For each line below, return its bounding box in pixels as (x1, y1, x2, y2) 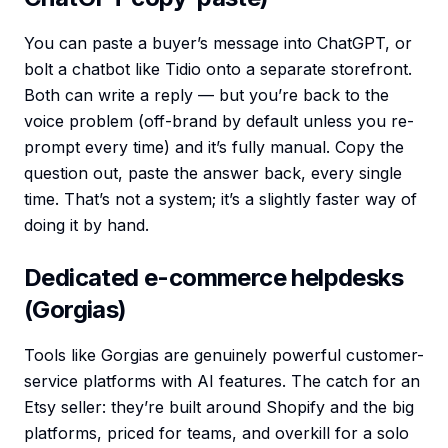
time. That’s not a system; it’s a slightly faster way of (24, 189, 417, 210)
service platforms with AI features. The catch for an (24, 371, 420, 392)
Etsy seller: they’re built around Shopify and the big (24, 397, 414, 418)
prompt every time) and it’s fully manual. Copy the (24, 137, 404, 158)
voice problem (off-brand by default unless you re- (24, 111, 414, 132)
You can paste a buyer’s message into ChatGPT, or (24, 33, 412, 54)
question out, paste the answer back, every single (24, 163, 402, 184)
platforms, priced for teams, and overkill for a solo (24, 423, 409, 444)
